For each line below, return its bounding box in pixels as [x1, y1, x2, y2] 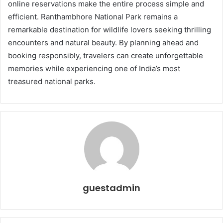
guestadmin [83, 182, 140, 195]
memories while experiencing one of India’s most [8, 64, 180, 74]
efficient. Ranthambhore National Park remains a [8, 12, 178, 22]
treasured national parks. [8, 77, 96, 87]
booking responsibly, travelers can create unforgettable [8, 51, 203, 61]
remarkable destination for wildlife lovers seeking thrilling [8, 25, 211, 35]
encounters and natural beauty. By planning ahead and [8, 38, 199, 48]
